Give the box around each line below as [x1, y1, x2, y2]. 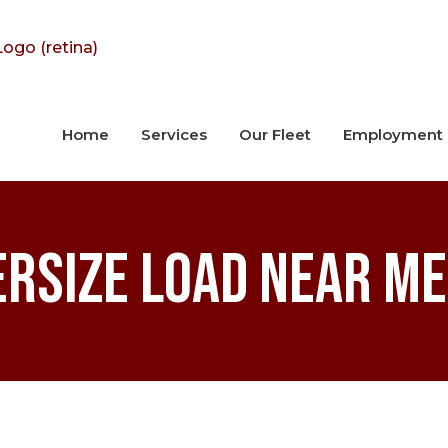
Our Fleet [239, 125, 311, 144]
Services [141, 125, 207, 144]
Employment [343, 125, 443, 144]
